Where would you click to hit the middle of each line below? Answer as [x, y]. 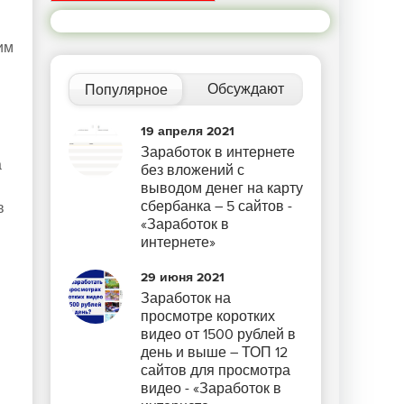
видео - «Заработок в [211, 389]
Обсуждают [245, 89]
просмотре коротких [208, 317]
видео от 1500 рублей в [218, 335]
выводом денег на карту [222, 188]
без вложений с [193, 170]
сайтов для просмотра [216, 371]
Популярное [126, 90]
